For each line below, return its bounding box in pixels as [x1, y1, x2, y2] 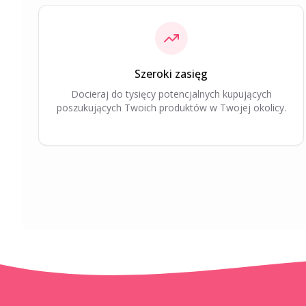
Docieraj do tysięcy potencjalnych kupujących [70, 87, 272, 100]
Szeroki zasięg [135, 66, 208, 81]
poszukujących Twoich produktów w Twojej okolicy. [56, 101, 286, 114]
